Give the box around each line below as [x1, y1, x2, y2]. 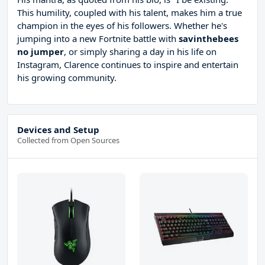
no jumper [17, 46, 64, 58]
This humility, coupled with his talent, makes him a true [17, 7, 242, 19]
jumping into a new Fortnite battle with [17, 33, 179, 45]
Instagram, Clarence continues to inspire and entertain [17, 59, 238, 71]
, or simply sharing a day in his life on [64, 46, 216, 58]
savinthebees [179, 33, 238, 45]
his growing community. [17, 72, 117, 84]
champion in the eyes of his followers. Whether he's [17, 20, 227, 32]
